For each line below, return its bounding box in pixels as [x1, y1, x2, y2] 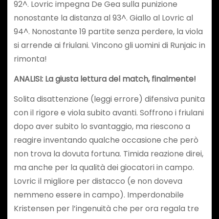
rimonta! [13, 53, 47, 65]
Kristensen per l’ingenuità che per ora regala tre [13, 202, 199, 214]
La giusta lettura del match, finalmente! [44, 73, 196, 85]
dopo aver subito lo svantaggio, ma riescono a [13, 120, 190, 132]
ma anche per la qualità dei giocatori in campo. [13, 161, 194, 173]
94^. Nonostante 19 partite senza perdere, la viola [13, 26, 203, 38]
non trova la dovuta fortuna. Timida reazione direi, [13, 148, 203, 159]
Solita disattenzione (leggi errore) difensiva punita [13, 93, 205, 105]
